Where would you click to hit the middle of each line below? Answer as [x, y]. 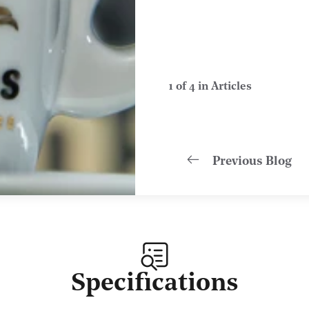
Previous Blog [252, 162]
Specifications [154, 285]
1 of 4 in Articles [210, 87]
